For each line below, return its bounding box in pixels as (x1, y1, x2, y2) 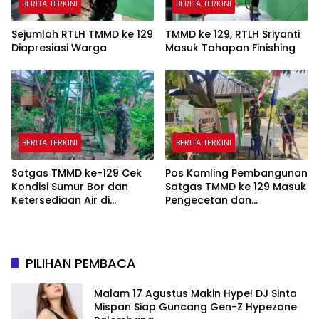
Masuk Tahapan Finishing (165, 41, 296, 56)
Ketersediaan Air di (11, 192, 110, 207)
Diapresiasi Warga (11, 41, 107, 56)
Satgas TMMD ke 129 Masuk (165, 179, 306, 194)
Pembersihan (165, 206, 233, 221)
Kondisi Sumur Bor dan (11, 179, 128, 194)
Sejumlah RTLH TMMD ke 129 (11, 27, 153, 42)
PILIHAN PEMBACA (26, 253, 136, 272)
